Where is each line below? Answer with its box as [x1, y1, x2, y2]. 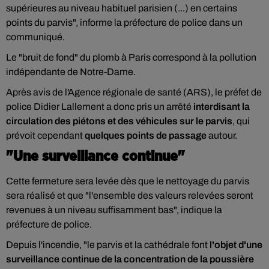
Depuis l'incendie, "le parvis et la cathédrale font [6, 240, 210, 250]
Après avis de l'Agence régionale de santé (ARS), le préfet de [6, 87, 262, 97]
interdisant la [192, 101, 250, 112]
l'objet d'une [210, 240, 262, 250]
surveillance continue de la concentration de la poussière [6, 254, 254, 264]
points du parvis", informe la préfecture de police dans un [6, 17, 243, 28]
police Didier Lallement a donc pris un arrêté [6, 101, 192, 112]
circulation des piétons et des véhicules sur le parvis [6, 116, 232, 126]
